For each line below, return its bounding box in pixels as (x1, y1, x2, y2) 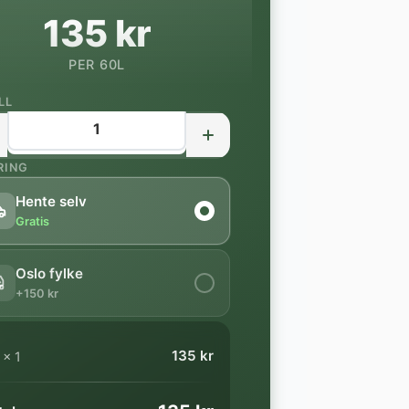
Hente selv (16, 193, 87, 210)
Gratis (16, 215, 49, 228)
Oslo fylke (16, 265, 83, 282)
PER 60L (68, 57, 126, 72)
